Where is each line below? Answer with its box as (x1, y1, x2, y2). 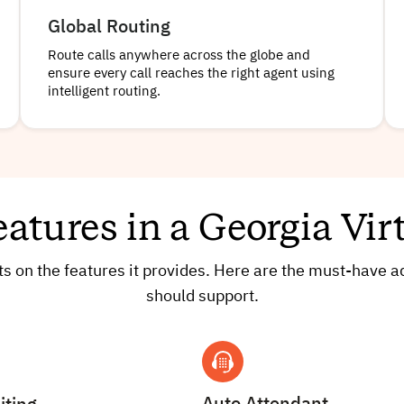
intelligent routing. (48, 85, 161, 99)
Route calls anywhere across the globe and (48, 49, 311, 63)
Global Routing (48, 18, 171, 37)
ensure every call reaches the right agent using (48, 67, 335, 81)
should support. (145, 289, 259, 306)
